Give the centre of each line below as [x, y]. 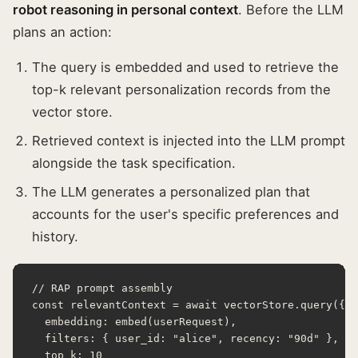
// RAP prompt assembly [102, 288]
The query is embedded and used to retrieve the [185, 68]
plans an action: [62, 32]
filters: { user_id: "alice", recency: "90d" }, [185, 339]
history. [55, 237]
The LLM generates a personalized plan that [171, 192]
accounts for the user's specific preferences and [185, 215]
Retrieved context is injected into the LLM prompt [189, 141]
